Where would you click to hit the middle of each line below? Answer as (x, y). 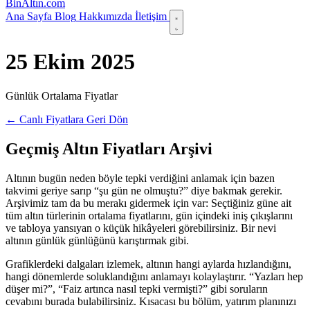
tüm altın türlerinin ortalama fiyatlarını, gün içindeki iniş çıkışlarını (149, 215)
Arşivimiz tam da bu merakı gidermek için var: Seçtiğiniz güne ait (148, 203)
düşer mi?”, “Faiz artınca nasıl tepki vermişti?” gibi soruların (137, 289)
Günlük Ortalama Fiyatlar (62, 95)
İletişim (151, 16)
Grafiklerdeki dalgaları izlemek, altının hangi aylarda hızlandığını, (148, 264)
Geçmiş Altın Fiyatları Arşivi (109, 148)
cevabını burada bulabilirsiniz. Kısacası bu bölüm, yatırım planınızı (151, 301)
